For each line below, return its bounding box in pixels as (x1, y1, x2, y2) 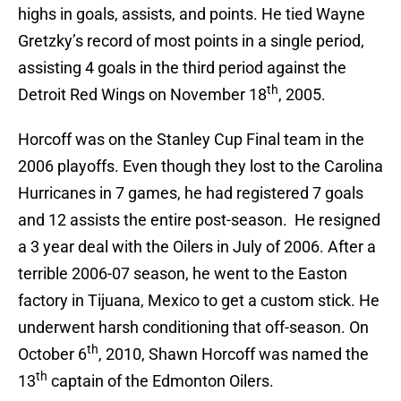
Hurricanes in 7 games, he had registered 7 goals (18, 183, 363, 203)
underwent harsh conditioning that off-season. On (18, 318, 369, 337)
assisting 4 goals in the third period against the (18, 58, 346, 78)
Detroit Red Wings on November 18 (18, 85, 267, 105)
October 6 (18, 345, 87, 364)
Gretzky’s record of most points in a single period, (18, 31, 364, 51)
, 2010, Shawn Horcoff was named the (98, 345, 369, 364)
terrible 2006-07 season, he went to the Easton (18, 264, 347, 284)
